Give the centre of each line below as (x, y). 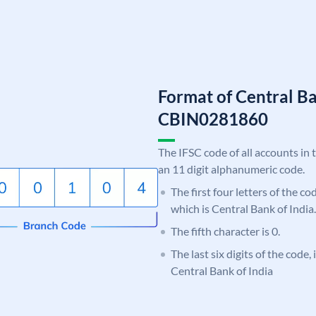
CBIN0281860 (213, 119)
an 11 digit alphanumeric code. (231, 169)
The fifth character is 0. (225, 231)
